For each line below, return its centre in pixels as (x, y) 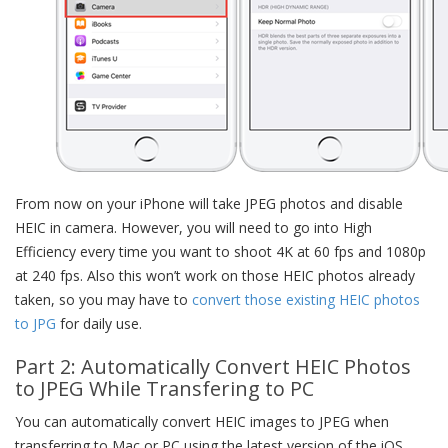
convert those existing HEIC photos (306, 299)
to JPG (35, 323)
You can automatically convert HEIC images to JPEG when (202, 421)
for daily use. (99, 323)
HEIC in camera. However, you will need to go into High (193, 227)
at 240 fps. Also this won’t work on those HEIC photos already (215, 275)
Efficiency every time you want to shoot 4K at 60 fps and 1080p (220, 251)
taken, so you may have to (103, 299)
